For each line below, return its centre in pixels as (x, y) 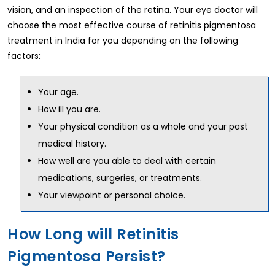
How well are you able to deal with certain (127, 161)
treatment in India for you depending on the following (123, 41)
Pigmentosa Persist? (87, 257)
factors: (24, 56)
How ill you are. (69, 110)
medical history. (72, 144)
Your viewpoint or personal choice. (112, 196)
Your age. (58, 92)
